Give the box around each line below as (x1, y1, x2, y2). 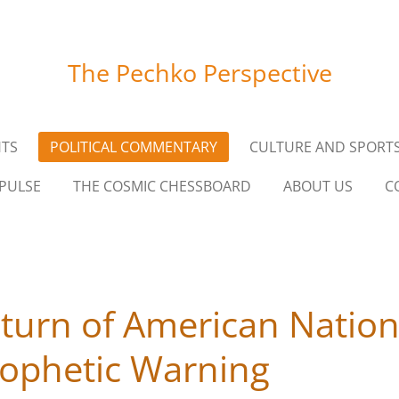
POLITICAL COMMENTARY (50, 137, 217, 157)
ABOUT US (283, 176, 353, 196)
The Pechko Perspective (67, 56, 332, 89)
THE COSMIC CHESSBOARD (73, 176, 251, 196)
